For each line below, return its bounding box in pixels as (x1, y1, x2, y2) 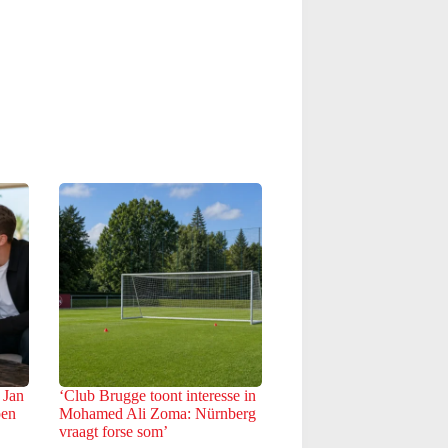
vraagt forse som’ (58, 422, 168, 440)
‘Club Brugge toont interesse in (58, 386, 256, 404)
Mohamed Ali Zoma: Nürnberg (58, 404, 256, 422)
